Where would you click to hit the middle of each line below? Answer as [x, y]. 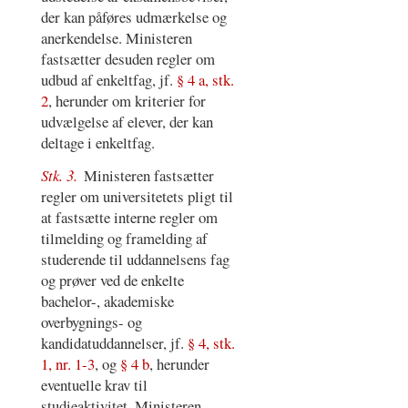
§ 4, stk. [211, 343]
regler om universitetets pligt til [137, 197]
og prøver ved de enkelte [112, 280]
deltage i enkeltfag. [97, 142]
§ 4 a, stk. [205, 79]
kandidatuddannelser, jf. [114, 343]
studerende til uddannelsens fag [135, 260]
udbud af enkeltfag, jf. [108, 79]
